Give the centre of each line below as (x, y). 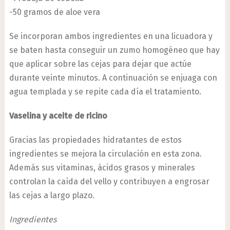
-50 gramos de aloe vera (54, 12)
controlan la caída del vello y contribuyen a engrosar (109, 181)
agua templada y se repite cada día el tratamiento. (105, 92)
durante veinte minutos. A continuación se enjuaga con (113, 78)
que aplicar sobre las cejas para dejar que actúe (100, 64)
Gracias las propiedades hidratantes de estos (95, 140)
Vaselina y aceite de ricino (58, 116)
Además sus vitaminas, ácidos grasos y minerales (102, 168)
